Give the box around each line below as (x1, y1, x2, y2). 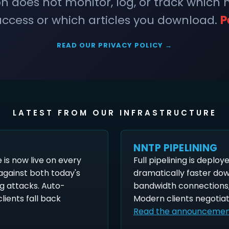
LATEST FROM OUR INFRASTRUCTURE (12, 107, 217, 119)
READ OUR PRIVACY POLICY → (57, 40, 172, 51)
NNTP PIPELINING (133, 141, 218, 155)
